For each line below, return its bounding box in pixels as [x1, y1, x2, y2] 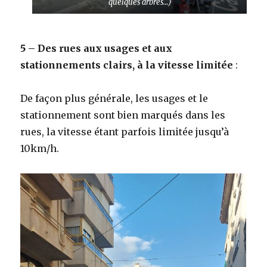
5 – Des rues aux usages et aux [20, 42, 173, 55]
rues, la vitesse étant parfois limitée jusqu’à [20, 126, 229, 138]
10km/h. [20, 142, 60, 155]
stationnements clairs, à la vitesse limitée [20, 59, 236, 72]
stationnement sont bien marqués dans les [20, 109, 226, 122]
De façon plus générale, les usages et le [20, 92, 209, 105]
